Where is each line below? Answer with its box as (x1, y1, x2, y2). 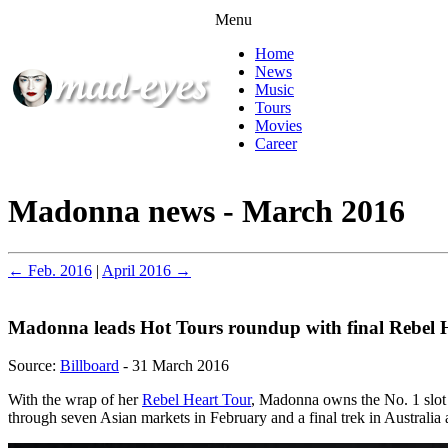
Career (255, 135, 297, 152)
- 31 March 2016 (119, 357, 229, 375)
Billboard (60, 357, 119, 375)
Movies (255, 117, 302, 134)
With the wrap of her (8, 391, 142, 409)
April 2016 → (102, 261, 191, 279)
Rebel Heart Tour (142, 391, 251, 409)
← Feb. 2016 (8, 261, 92, 279)
